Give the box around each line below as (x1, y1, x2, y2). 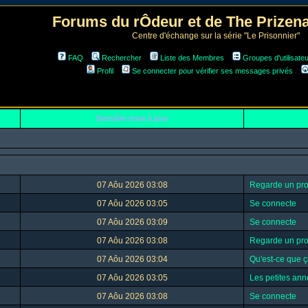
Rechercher (101, 54, 142, 62)
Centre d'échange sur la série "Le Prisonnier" (132, 31, 300, 41)
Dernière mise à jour (93, 114, 170, 122)
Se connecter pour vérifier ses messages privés (132, 67, 293, 75)
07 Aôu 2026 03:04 (96, 254, 168, 264)
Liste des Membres (159, 54, 224, 62)
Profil (97, 67, 113, 75)
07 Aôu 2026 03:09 (96, 217, 168, 227)
